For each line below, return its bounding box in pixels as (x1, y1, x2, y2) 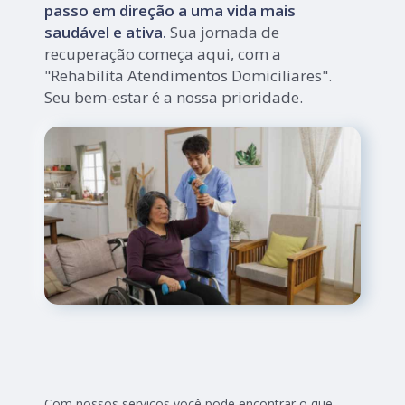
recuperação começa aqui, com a (44, 43, 282, 65)
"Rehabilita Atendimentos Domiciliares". (44, 65, 333, 87)
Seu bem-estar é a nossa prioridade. (44, 87, 304, 108)
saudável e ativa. (44, 22, 167, 43)
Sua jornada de (166, 22, 280, 43)
